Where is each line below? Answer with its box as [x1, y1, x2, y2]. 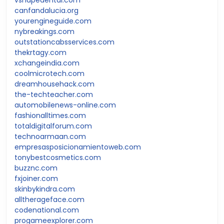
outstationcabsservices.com [14, 36, 114, 47]
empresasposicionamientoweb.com [14, 141, 141, 152]
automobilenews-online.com [14, 99, 116, 110]
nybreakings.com [14, 26, 74, 36]
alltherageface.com [14, 194, 84, 204]
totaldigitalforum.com [14, 120, 92, 131]
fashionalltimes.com [14, 110, 86, 120]
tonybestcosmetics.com [14, 152, 101, 162]
